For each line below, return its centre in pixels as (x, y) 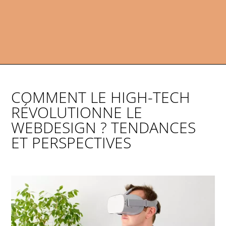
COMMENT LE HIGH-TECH (101, 97)
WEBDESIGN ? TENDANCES (104, 128)
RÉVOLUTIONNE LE (77, 112)
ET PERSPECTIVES (71, 143)
